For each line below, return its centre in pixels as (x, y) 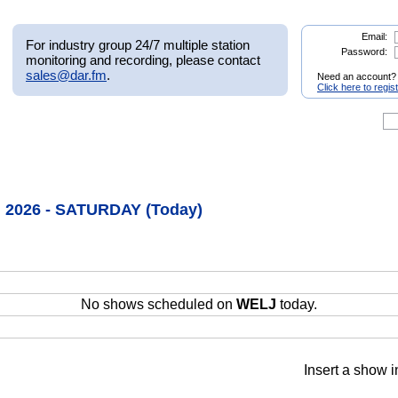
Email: (374, 36)
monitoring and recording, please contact (143, 60)
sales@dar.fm (66, 75)
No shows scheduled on (159, 305)
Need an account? (357, 77)
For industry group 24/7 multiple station (138, 44)
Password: (364, 52)
